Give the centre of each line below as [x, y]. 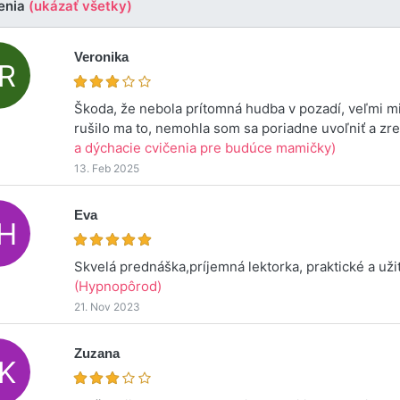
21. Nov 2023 [108, 306]
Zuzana [97, 353]
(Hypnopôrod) [118, 286]
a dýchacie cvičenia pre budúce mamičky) [205, 147]
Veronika [102, 56]
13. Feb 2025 [107, 168]
